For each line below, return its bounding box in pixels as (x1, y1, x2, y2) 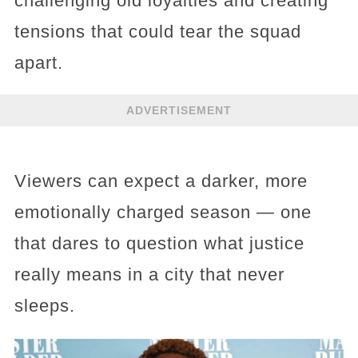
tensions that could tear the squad (14, 22, 301, 42)
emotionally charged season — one (14, 202, 312, 223)
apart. (14, 53, 63, 74)
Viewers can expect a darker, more (14, 171, 308, 192)
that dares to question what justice (14, 233, 304, 254)
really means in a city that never (14, 265, 284, 285)
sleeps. (14, 296, 75, 316)
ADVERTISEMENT (126, 103, 232, 117)
